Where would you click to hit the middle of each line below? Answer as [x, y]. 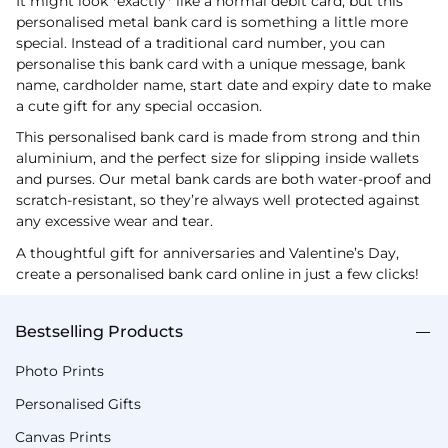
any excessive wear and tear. [114, 221]
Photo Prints [59, 371]
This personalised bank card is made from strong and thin [218, 137]
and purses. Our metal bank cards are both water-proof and [223, 179]
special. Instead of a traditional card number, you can [200, 42]
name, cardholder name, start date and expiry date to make [223, 84]
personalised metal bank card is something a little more [212, 21]
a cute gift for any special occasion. [139, 105]
